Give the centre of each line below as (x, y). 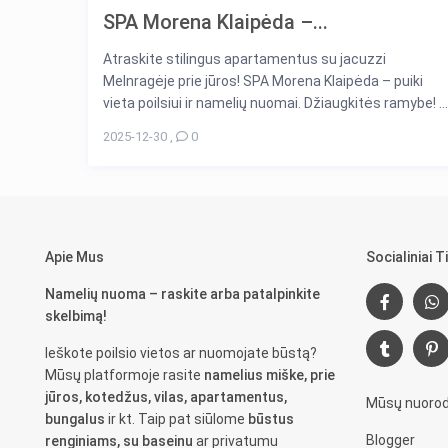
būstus (271, 419)
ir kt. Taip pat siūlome (177, 419)
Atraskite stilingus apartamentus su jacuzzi (244, 59)
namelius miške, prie (270, 375)
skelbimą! (76, 316)
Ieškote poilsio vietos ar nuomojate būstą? (181, 353)
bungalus (75, 419)
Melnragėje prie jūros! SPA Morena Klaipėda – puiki (263, 81)
